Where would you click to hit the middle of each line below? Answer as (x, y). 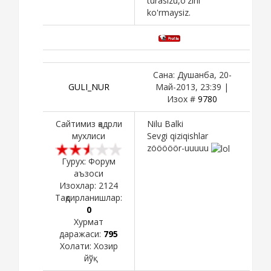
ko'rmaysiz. (169, 12)
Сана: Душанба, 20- (192, 74)
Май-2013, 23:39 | (192, 87)
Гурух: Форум (89, 161)
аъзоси (89, 173)
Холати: (77, 246)
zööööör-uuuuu (179, 148)
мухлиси (89, 135)
